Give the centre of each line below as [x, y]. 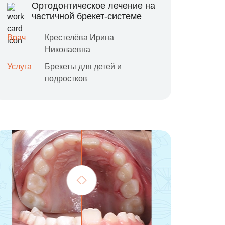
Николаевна [68, 49]
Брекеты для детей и [83, 67]
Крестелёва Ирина [80, 37]
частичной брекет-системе [87, 16]
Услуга [20, 67]
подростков [66, 79]
